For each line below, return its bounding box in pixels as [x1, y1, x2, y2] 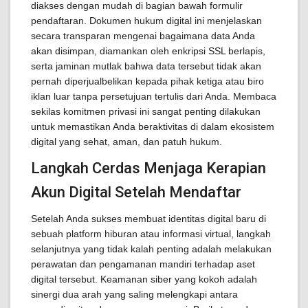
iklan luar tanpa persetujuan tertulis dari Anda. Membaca [31, 91, 276, 102]
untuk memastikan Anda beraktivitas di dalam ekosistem [31, 121, 274, 132]
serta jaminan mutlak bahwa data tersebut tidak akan [31, 60, 261, 71]
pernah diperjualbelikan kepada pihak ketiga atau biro [31, 76, 264, 87]
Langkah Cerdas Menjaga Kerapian [31, 159, 266, 177]
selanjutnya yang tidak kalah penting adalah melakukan [31, 243, 272, 254]
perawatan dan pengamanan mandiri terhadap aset [31, 258, 255, 269]
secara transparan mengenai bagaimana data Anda [31, 30, 255, 41]
